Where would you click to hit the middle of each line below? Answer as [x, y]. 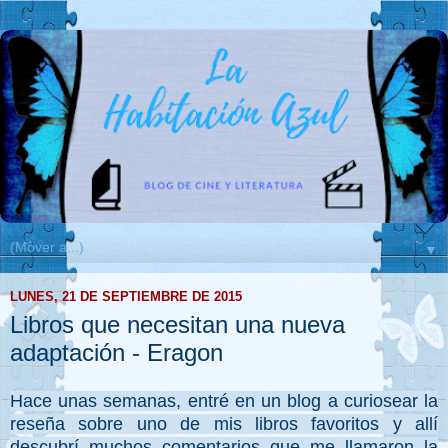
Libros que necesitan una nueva [177, 324]
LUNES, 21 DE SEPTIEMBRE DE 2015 [126, 297]
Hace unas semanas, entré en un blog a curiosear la [224, 401]
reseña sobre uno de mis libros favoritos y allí [224, 424]
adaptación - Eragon [116, 352]
